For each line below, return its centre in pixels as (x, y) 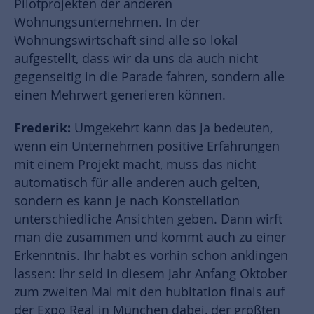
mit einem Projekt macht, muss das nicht (135, 165)
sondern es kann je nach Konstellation (127, 201)
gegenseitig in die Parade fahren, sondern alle (149, 77)
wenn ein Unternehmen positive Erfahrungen (147, 146)
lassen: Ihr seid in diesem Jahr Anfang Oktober (151, 274)
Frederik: (44, 128)
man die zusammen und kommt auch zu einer (150, 238)
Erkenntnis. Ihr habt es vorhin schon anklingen (151, 256)
